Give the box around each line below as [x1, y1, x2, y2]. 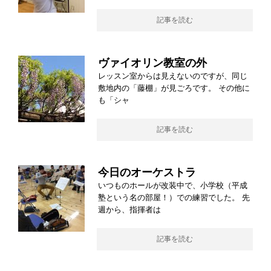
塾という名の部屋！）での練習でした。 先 [98, 192, 250, 202]
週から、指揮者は [98, 204, 161, 214]
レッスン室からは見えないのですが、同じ [98, 71, 247, 80]
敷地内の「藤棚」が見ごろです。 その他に [98, 83, 250, 93]
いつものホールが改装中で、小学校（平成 [98, 180, 247, 190]
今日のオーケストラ [98, 166, 196, 178]
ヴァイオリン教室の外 [98, 56, 207, 69]
